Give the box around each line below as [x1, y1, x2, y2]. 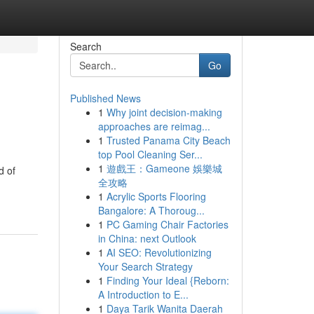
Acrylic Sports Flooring [106, 189, 206, 203]
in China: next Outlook [97, 231, 196, 245]
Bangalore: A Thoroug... [97, 203, 205, 217]
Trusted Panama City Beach [106, 133, 231, 147]
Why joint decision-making [106, 105, 222, 119]
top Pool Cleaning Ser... [97, 147, 203, 161]
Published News [69, 91, 141, 105]
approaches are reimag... [97, 119, 210, 133]
